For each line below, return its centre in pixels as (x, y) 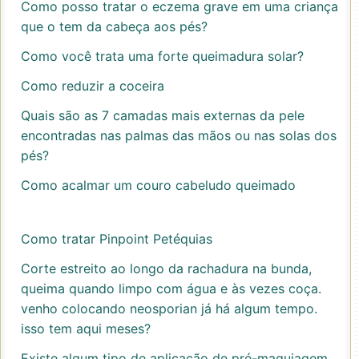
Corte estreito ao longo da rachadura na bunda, (166, 268)
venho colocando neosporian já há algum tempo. (169, 309)
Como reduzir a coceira (93, 86)
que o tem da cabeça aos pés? (114, 26)
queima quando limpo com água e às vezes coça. (171, 288)
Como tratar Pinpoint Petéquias (117, 239)
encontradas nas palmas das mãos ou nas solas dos (179, 135)
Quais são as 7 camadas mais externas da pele (163, 115)
